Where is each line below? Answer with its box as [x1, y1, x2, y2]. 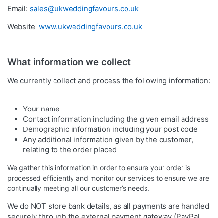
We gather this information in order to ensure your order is [7, 163, 190, 172]
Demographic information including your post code [23, 125, 198, 134]
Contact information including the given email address [23, 114, 209, 124]
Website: [7, 22, 39, 32]
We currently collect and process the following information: [7, 76, 210, 86]
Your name [23, 104, 60, 114]
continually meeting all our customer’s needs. [7, 184, 149, 193]
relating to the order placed [23, 145, 117, 155]
